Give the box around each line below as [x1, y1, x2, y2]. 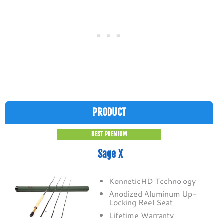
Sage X [97, 148, 123, 161]
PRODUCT [92, 106, 126, 119]
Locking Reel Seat [109, 196, 173, 208]
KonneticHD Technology [109, 175, 196, 186]
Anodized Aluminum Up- [109, 187, 197, 199]
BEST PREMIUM [91, 130, 127, 138]
